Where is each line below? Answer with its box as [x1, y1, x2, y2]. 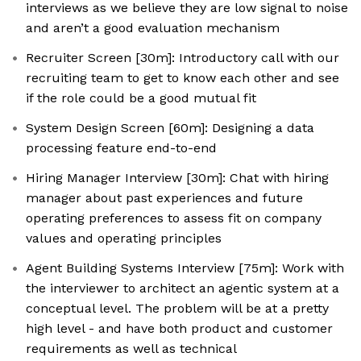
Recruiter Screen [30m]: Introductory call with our [26, 50, 339, 66]
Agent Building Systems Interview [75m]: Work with [26, 260, 344, 276]
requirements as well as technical [26, 341, 237, 357]
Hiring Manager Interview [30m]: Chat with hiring [26, 170, 329, 186]
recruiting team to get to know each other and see [26, 70, 339, 86]
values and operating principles [26, 230, 222, 247]
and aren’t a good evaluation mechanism [26, 20, 280, 36]
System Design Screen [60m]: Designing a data [26, 120, 314, 136]
